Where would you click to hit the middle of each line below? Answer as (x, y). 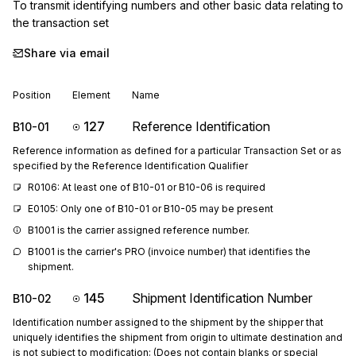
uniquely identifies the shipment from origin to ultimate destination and (178, 337)
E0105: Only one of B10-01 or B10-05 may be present (151, 209)
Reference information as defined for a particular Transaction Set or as (177, 151)
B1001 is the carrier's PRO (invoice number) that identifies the (169, 252)
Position (32, 95)
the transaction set (61, 23)
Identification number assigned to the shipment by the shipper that (168, 322)
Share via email (67, 53)
